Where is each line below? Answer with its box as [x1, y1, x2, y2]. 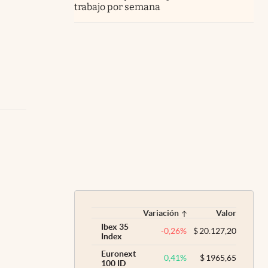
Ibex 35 [101, 221, 129, 232]
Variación [142, 208, 179, 218]
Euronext [101, 248, 136, 258]
